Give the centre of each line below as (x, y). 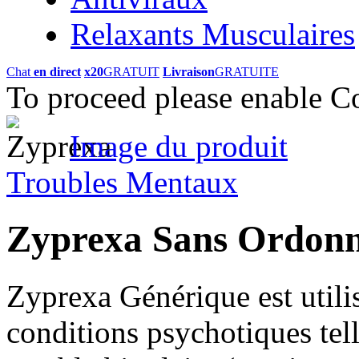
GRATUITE (247, 71)
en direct (57, 71)
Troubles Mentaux (122, 182)
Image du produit (179, 146)
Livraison (189, 71)
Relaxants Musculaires (213, 34)
